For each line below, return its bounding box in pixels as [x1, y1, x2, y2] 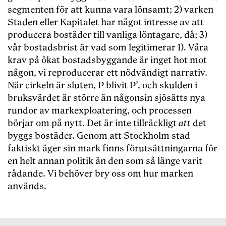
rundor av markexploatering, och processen [8, 105, 192, 117]
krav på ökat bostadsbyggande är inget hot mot [8, 55, 207, 66]
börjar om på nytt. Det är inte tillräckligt [8, 118, 179, 129]
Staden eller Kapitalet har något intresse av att [8, 17, 204, 28]
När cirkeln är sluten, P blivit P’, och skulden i [8, 80, 197, 91]
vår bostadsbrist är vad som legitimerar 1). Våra [8, 42, 208, 53]
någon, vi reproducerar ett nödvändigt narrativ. [8, 68, 207, 79]
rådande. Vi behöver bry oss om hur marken [8, 168, 193, 180]
